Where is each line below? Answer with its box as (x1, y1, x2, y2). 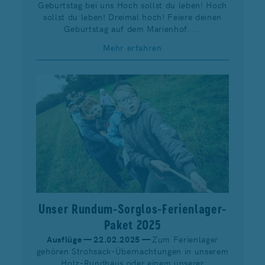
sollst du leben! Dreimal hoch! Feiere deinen (43, 10, 222, 22)
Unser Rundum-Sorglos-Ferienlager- (38, 201, 227, 217)
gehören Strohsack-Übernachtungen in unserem (36, 245, 229, 257)
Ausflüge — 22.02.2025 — (47, 233, 152, 245)
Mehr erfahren (103, 41, 162, 54)
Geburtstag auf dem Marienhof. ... (63, 22, 202, 34)
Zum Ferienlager (151, 233, 218, 245)
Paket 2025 (104, 217, 161, 233)
